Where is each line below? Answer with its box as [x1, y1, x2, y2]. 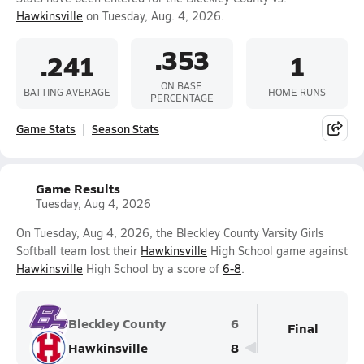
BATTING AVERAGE [24, 84, 111, 98]
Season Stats [92, 120, 159, 136]
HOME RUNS [267, 84, 326, 98]
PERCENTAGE [149, 91, 214, 104]
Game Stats [16, 120, 76, 136]
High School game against [207, 243, 348, 258]
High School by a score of [83, 261, 223, 276]
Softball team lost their [16, 243, 141, 258]
